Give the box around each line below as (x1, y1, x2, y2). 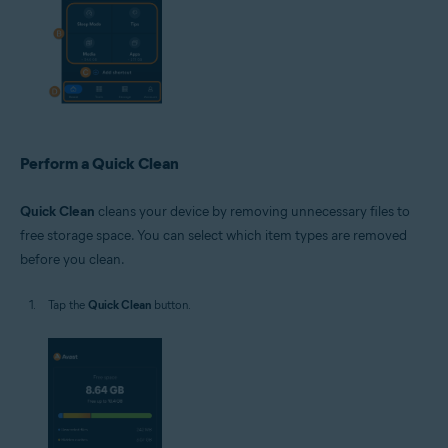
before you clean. (20, 251, 125, 269)
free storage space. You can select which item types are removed (20, 227, 407, 245)
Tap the (48, 297, 88, 313)
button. (151, 297, 191, 313)
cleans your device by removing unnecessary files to (95, 203, 410, 221)
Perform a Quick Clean (20, 154, 179, 174)
